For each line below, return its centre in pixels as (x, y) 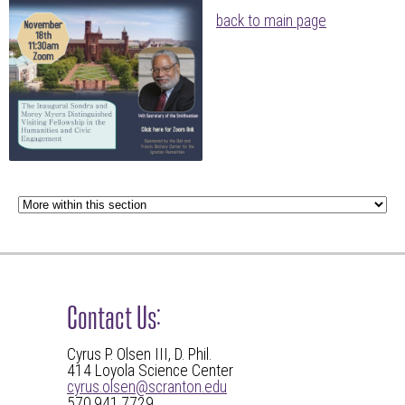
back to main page (271, 21)
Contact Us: (114, 315)
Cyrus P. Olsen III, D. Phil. (139, 354)
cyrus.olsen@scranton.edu (147, 386)
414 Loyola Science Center (152, 370)
